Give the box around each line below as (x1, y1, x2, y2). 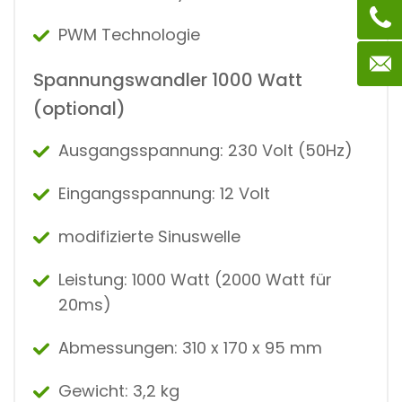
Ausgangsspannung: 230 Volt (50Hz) (58, 138, 353, 162)
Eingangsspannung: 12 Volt (58, 181, 270, 205)
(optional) (33, 95, 126, 121)
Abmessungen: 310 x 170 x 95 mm (58, 336, 322, 359)
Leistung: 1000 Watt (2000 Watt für (58, 267, 332, 291)
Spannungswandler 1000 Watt (33, 66, 302, 92)
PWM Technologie (58, 22, 200, 46)
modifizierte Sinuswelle (58, 224, 240, 248)
